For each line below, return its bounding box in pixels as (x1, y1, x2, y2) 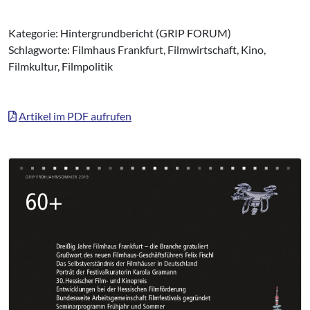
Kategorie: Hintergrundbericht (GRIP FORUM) (8, 26, 231, 39)
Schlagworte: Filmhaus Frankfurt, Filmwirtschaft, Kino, (8, 43, 266, 56)
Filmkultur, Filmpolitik (8, 60, 113, 73)
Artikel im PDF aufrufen (19, 109, 131, 122)
